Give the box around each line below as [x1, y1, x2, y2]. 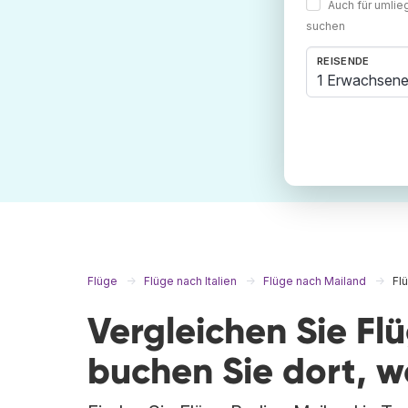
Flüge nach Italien [144, 274, 237, 289]
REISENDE [317, 55, 370, 68]
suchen [306, 19, 345, 34]
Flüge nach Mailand [263, 274, 366, 289]
